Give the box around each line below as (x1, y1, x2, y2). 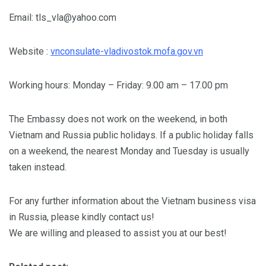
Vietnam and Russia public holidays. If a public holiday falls (9, 129, 254, 141)
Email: (9, 11, 36, 23)
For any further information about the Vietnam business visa (9, 195, 256, 207)
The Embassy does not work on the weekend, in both (9, 113, 227, 125)
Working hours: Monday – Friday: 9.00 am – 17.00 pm (9, 79, 228, 91)
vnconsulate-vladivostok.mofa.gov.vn (50, 45, 203, 57)
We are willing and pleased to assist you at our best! (9, 227, 227, 239)
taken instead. (9, 161, 66, 173)
